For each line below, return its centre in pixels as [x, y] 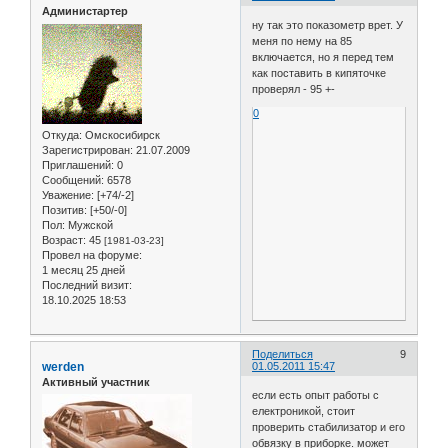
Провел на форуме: [92, 254]
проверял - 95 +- [294, 88]
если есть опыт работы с [316, 395]
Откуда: [62, 134]
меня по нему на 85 [302, 40]
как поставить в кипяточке [319, 72]
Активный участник [96, 381]
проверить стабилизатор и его [329, 427]
